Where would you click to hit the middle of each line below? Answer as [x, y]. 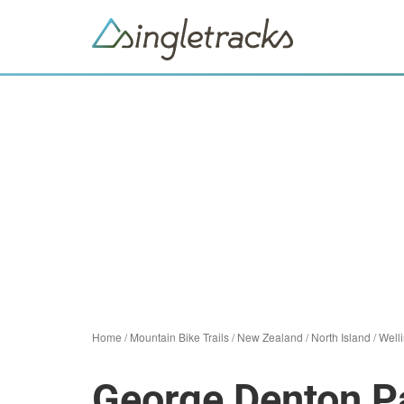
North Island [341, 337]
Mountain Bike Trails [179, 337]
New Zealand [270, 337]
